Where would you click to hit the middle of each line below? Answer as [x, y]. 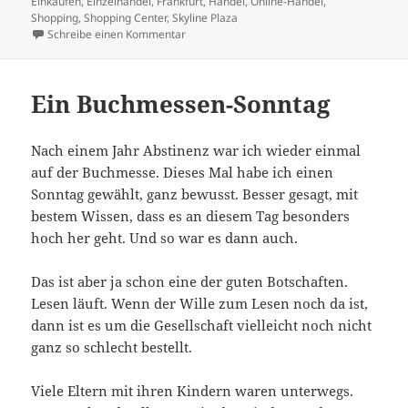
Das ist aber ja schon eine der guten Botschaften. [190, 281]
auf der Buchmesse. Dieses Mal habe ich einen [183, 172]
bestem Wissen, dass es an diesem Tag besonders [191, 215]
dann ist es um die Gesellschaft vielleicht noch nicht [202, 325]
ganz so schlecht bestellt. [112, 347]
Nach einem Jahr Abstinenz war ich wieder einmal [196, 150]
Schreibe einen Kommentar [117, 35]
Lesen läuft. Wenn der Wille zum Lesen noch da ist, [200, 303]
